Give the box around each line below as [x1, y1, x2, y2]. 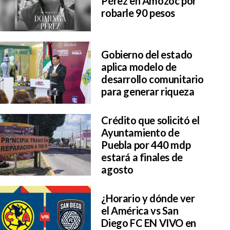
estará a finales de [101, 151, 183, 163]
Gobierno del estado [101, 48, 193, 61]
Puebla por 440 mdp [101, 139, 191, 151]
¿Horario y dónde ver [101, 192, 195, 205]
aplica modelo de [101, 60, 177, 73]
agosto [101, 163, 133, 176]
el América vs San [101, 204, 179, 217]
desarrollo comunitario [101, 72, 204, 85]
